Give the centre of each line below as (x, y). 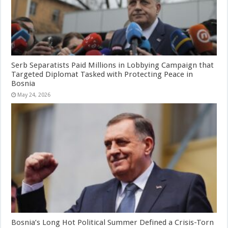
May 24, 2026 (34, 95)
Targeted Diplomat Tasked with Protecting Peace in (102, 74)
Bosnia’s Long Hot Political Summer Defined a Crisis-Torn (113, 222)
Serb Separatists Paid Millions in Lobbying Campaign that (113, 65)
